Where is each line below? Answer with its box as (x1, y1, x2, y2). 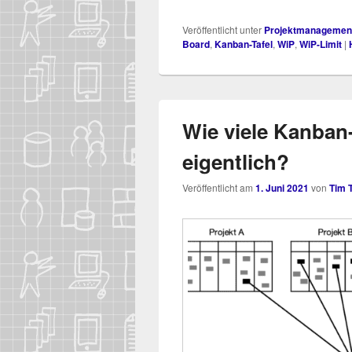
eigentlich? (182, 147, 289, 177)
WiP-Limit (299, 37, 342, 52)
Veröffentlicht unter (182, 23, 262, 37)
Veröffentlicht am (182, 181, 255, 195)
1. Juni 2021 (255, 181, 309, 196)
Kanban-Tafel (214, 37, 273, 52)
